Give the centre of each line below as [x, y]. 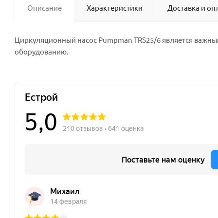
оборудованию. [42, 51]
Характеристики [115, 8]
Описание [45, 8]
